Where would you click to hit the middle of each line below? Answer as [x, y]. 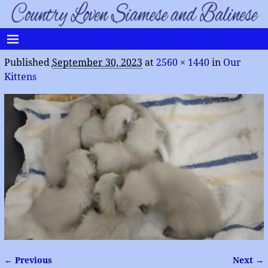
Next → [249, 261]
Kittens [20, 77]
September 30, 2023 [97, 62]
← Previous [28, 261]
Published [28, 62]
